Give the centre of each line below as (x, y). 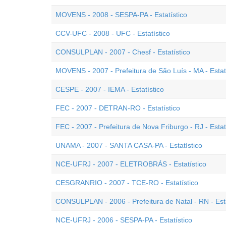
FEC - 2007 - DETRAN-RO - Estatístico (118, 108)
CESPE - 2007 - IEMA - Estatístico (110, 89)
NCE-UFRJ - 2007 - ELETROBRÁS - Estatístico (131, 164)
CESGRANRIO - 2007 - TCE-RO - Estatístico (127, 183)
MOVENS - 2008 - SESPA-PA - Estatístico (121, 15)
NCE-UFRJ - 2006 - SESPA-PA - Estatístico (124, 220)
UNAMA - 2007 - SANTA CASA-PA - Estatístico (129, 145)
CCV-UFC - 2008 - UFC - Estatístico (113, 33)
